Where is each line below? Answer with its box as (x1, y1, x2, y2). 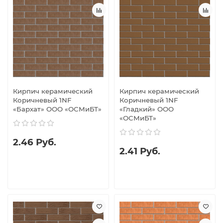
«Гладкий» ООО (119, 105, 174, 113)
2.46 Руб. (13, 136, 56, 148)
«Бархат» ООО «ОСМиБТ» (13, 105, 102, 113)
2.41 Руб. (119, 145, 160, 157)
